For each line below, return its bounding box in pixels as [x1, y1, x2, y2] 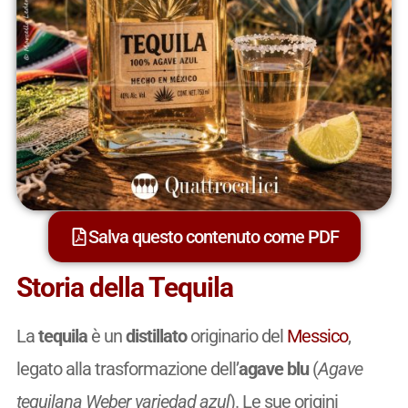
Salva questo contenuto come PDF [87, 225, 339, 248]
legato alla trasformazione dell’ [15, 357, 239, 380]
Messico [286, 324, 348, 347]
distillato [125, 324, 187, 347]
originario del [186, 324, 287, 347]
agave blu [238, 357, 309, 380]
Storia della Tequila [15, 270, 233, 303]
